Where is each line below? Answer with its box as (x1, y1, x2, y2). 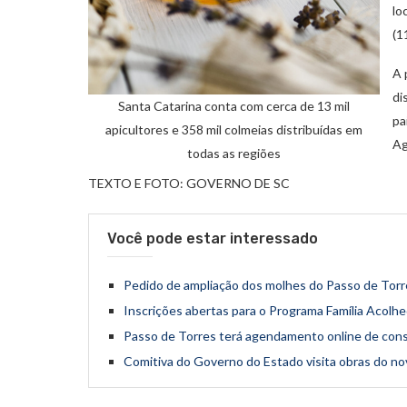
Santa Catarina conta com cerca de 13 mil (118, 97, 350, 114)
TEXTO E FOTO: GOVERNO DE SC (88, 174, 290, 191)
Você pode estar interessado (107, 229, 318, 247)
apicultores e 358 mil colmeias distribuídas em (105, 121, 362, 137)
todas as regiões (187, 144, 281, 161)
